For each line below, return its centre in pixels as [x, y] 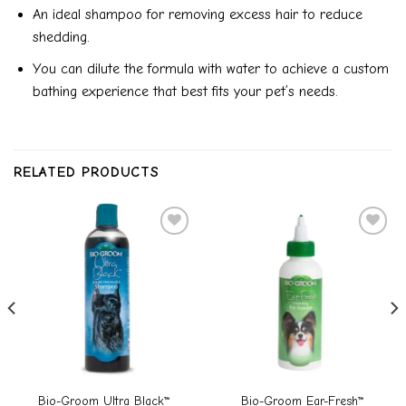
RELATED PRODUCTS [87, 172]
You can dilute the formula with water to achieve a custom [210, 68]
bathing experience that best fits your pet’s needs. [185, 91]
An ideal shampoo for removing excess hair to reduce [197, 15]
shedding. [61, 38]
